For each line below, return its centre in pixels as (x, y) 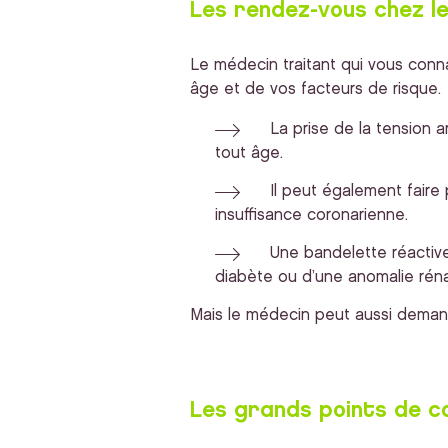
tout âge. (248, 153)
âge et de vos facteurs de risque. (315, 89)
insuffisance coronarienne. (311, 215)
